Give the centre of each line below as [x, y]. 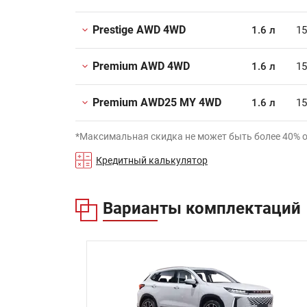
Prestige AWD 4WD [139, 30]
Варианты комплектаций [202, 208]
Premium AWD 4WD [141, 66]
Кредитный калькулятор [152, 160]
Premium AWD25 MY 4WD [157, 102]
